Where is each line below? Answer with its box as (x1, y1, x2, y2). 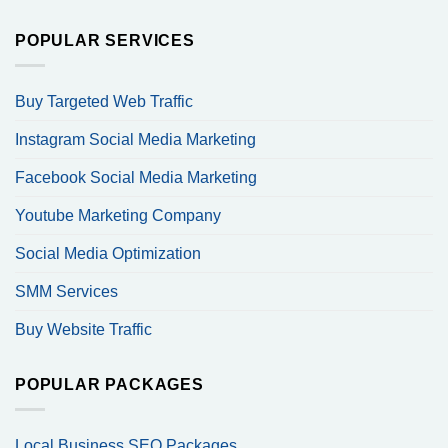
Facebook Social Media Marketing (15, 169, 257, 187)
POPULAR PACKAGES (15, 376, 204, 394)
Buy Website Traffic (15, 321, 152, 339)
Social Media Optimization (15, 245, 201, 263)
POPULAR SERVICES (15, 32, 195, 50)
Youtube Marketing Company (15, 207, 221, 225)
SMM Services (15, 283, 118, 301)
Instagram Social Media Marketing (15, 131, 256, 149)
